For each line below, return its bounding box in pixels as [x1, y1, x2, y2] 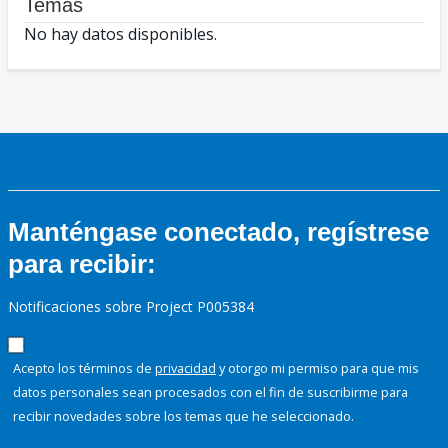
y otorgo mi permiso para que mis [216, 359, 419, 378]
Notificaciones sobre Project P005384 [8, 297, 254, 317]
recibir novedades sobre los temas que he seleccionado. [13, 407, 354, 426]
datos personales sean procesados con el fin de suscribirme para [13, 383, 408, 402]
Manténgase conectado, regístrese [8, 217, 429, 248]
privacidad [155, 359, 216, 378]
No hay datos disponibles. [24, 23, 217, 46]
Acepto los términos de [13, 359, 155, 378]
